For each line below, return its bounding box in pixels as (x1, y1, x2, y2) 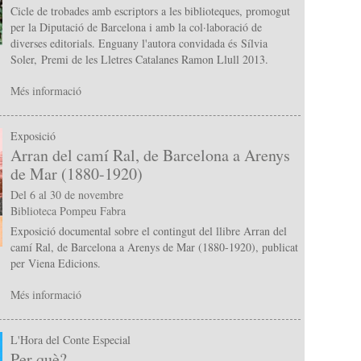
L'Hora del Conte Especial (10, 331, 131, 347)
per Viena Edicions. (10, 255, 101, 272)
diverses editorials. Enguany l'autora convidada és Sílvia (10, 35, 268, 52)
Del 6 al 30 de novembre (10, 187, 123, 203)
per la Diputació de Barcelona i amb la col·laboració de (10, 19, 262, 35)
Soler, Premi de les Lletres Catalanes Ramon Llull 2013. (10, 52, 276, 68)
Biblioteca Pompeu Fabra (10, 203, 126, 219)
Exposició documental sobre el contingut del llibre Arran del (10, 223, 287, 239)
